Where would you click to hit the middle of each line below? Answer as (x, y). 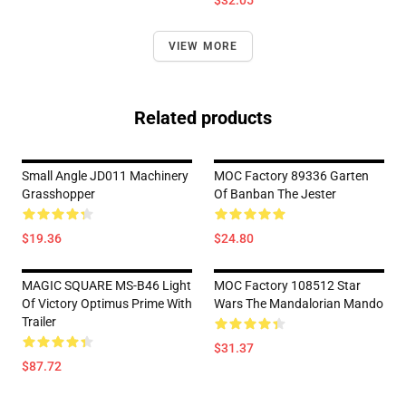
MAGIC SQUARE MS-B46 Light (106, 285)
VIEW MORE (203, 46)
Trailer (39, 322)
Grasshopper (58, 194)
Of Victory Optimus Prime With (107, 304)
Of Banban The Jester (275, 194)
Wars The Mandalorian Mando (299, 304)
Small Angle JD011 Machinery (105, 176)
